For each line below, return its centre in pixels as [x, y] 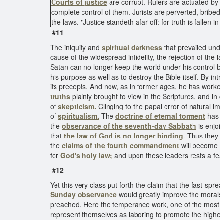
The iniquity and [76, 47]
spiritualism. [79, 116]
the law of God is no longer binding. [124, 136]
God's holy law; [86, 155]
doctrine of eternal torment [160, 116]
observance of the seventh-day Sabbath [129, 126]
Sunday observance [83, 194]
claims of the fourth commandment [121, 145]
